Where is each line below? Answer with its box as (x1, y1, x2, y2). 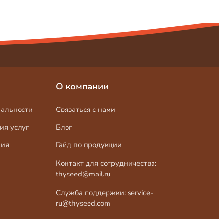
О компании (55, 80, 109, 93)
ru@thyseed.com (55, 198, 110, 208)
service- (127, 187, 153, 197)
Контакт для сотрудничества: (55, 158, 156, 168)
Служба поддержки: (55, 187, 128, 197)
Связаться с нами (55, 104, 115, 114)
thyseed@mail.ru (55, 169, 110, 179)
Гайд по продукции (55, 139, 122, 150)
